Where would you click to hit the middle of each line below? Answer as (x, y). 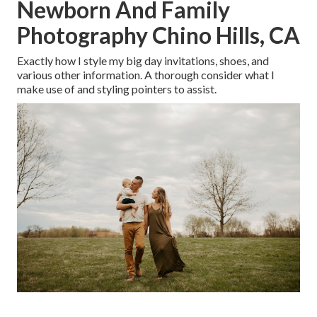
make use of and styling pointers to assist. (117, 89)
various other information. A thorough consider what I (146, 75)
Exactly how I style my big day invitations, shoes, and (143, 61)
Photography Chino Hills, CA (158, 35)
